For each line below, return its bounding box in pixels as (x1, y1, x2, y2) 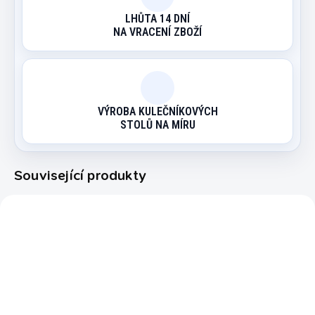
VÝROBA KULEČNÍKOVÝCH (97, 104, 218, 118)
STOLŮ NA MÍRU (120, 117, 195, 131)
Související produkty (14, 165, 146, 184)
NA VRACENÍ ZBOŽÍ (113, 25, 202, 39)
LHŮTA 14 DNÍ (125, 11, 190, 25)
